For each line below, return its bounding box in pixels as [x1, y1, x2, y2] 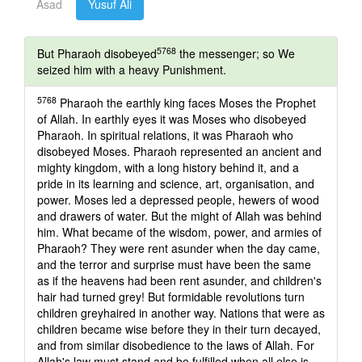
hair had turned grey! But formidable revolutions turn [37, 288, 305, 305]
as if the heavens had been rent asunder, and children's [37, 272, 322, 288]
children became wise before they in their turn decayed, [37, 321, 321, 337]
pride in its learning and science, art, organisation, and [37, 175, 314, 192]
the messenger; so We [176, 45, 295, 61]
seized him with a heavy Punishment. [37, 61, 226, 78]
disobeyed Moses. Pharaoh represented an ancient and [37, 143, 322, 159]
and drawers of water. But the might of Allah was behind [37, 208, 322, 224]
